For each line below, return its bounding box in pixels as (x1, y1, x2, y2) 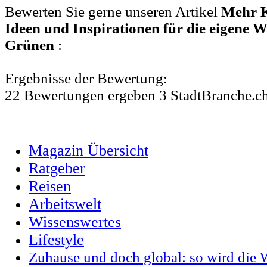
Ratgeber (29, 160, 85, 178)
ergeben (108, 87, 159, 104)
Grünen (5, 37, 58, 54)
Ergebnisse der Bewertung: (5, 70, 167, 87)
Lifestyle (29, 231, 84, 249)
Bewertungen (24, 87, 108, 104)
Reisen (29, 178, 71, 195)
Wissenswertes (29, 213, 121, 231)
